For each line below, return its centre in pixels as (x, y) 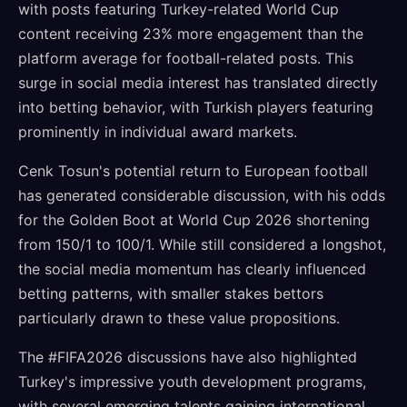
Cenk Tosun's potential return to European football (193, 171)
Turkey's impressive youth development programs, (192, 382)
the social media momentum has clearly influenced (192, 269)
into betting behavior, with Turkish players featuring (196, 107)
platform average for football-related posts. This (186, 58)
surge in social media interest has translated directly (198, 83)
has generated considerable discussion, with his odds (202, 195)
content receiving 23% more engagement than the (191, 34)
